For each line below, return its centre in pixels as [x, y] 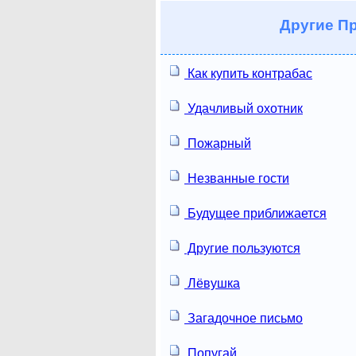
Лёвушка [212, 283]
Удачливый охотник [244, 108]
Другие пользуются [242, 248]
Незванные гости [237, 178]
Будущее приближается [255, 213]
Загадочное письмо [244, 318]
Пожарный [218, 143]
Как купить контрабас [248, 73]
